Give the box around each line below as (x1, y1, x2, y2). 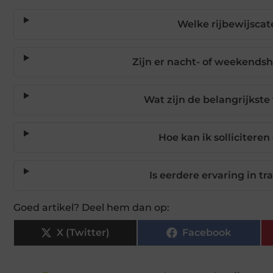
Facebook (182, 226, 232, 238)
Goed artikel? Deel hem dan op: (13, 201, 169, 213)
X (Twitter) (56, 226, 110, 238)
